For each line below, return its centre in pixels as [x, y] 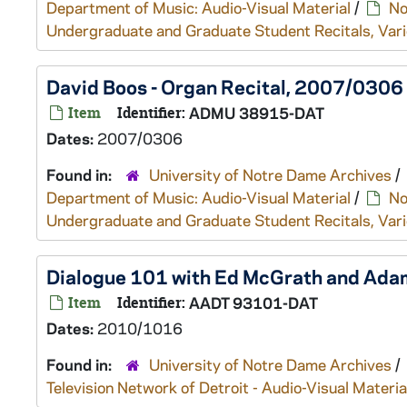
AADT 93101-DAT [253, 303]
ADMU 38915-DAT [257, 113]
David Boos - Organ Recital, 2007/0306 [225, 86]
